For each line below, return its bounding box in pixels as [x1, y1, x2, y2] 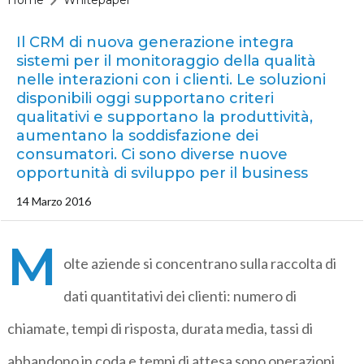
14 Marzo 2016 [15, 193, 91, 208]
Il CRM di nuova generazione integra [15, 32, 294, 51]
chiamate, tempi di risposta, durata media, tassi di [7, 318, 314, 337]
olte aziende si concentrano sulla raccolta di [63, 253, 337, 272]
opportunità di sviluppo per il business [15, 163, 308, 182]
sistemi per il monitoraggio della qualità [15, 51, 316, 70]
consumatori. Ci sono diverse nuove [15, 145, 288, 163]
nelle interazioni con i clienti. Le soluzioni [15, 70, 326, 89]
